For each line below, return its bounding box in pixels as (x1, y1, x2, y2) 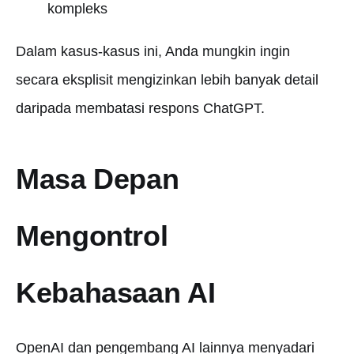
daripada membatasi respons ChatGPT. (16, 100, 265, 116)
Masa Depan (16, 163, 179, 195)
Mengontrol (16, 220, 168, 252)
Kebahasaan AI (16, 277, 216, 309)
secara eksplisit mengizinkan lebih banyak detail (16, 72, 318, 88)
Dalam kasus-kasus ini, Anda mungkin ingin (16, 43, 290, 59)
